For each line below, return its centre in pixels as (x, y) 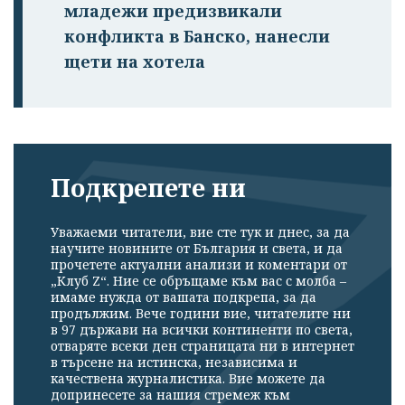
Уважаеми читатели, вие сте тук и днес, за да (200, 231)
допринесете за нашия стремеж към (170, 394)
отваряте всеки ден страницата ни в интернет (202, 345)
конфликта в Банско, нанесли (197, 37)
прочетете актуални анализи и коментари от (199, 264)
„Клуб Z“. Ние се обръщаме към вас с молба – (198, 280)
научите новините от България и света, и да (197, 248)
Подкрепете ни (148, 188)
